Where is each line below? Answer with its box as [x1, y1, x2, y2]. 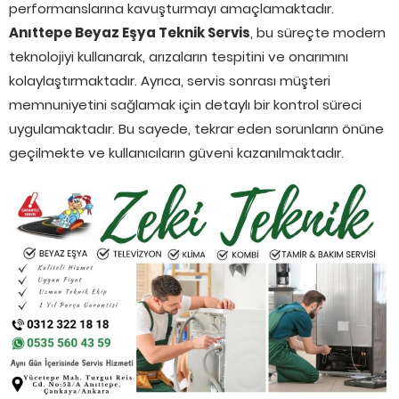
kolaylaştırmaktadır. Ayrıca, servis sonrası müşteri [9, 70, 330, 90]
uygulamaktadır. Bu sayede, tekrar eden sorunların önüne [9, 118, 384, 138]
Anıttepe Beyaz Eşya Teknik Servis [9, 22, 250, 42]
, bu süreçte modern [250, 22, 386, 42]
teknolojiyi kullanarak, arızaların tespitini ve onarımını [9, 46, 348, 66]
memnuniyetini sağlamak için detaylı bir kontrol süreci [9, 94, 362, 114]
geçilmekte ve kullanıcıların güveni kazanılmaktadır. [9, 142, 344, 162]
